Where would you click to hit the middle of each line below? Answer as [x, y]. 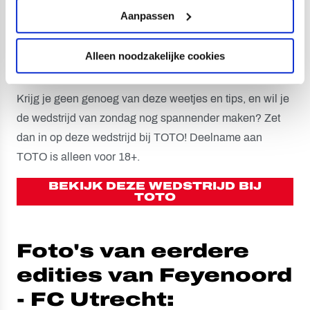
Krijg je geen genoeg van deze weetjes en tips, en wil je [153, 98]
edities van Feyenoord [154, 275]
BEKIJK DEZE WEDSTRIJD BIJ [155, 185]
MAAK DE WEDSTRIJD [154, 42]
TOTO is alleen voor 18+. [78, 156]
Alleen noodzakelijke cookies [155, 56]
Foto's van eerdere [133, 250]
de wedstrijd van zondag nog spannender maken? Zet [148, 118]
